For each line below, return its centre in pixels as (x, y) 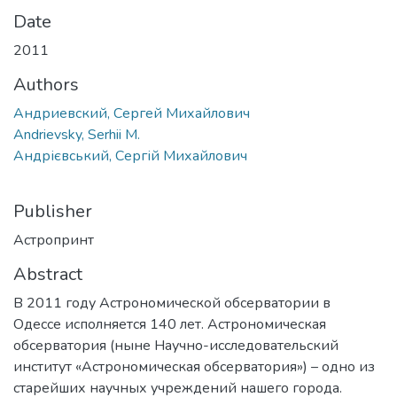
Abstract (48, 274)
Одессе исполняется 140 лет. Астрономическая (170, 324)
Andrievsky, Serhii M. (77, 134)
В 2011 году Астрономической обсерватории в (172, 303)
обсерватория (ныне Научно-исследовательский (176, 345)
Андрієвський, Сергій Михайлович (130, 156)
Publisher (53, 211)
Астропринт (54, 240)
